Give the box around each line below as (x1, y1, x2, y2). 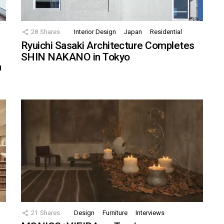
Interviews (135, 209, 164, 217)
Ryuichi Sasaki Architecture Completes (21, 39, 194, 52)
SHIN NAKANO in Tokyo (21, 51, 130, 63)
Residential (150, 28, 182, 36)
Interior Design (74, 28, 116, 36)
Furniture (102, 209, 127, 217)
